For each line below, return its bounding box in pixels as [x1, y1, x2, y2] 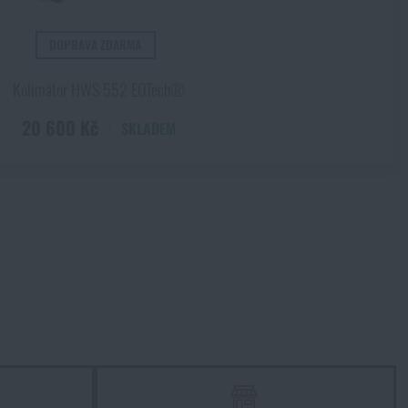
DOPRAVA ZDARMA [49, 36, 142, 55]
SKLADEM [120, 117, 176, 139]
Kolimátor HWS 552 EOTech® [12, 76, 185, 101]
